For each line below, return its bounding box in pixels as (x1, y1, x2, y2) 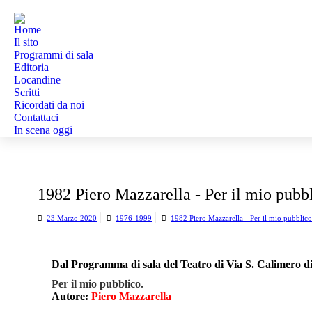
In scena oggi (14, 124, 72, 136)
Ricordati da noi (14, 99, 84, 111)
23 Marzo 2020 (47, 214, 97, 222)
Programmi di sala (14, 49, 93, 61)
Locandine (14, 74, 61, 86)
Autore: (52, 290, 91, 302)
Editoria (14, 61, 49, 73)
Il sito (14, 36, 38, 48)
